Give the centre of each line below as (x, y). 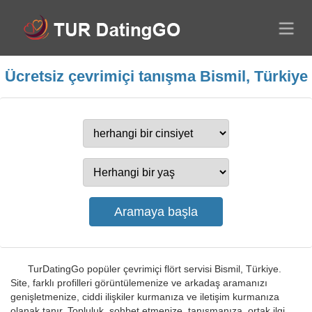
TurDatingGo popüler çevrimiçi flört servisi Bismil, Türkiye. (155, 269)
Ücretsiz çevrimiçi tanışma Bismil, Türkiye (156, 76)
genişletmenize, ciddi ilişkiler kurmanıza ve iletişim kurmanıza (145, 297)
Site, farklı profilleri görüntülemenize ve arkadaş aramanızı (139, 283)
